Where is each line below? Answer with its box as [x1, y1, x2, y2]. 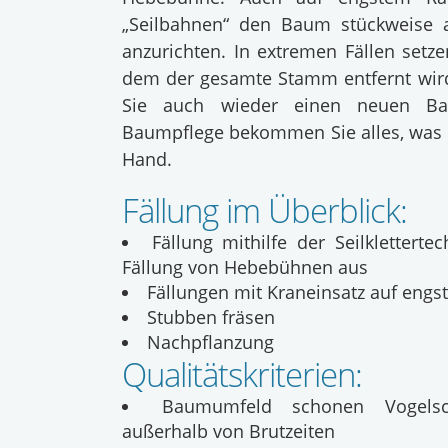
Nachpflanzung [147, 330, 274, 354]
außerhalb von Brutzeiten [122, 419, 335, 443]
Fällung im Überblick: [122, 188, 407, 233]
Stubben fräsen [147, 305, 275, 329]
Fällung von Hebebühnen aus [122, 255, 368, 279]
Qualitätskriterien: [122, 352, 362, 397]
